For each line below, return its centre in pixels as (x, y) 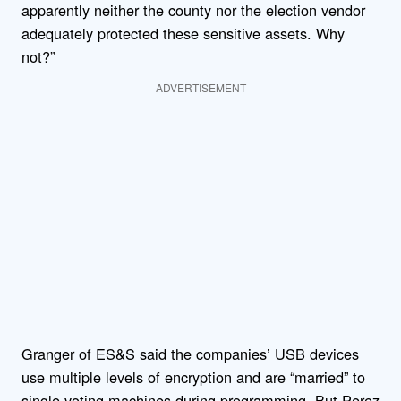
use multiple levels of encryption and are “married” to (193, 377)
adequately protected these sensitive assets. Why (183, 33)
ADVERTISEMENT (200, 87)
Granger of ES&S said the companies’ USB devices (190, 354)
